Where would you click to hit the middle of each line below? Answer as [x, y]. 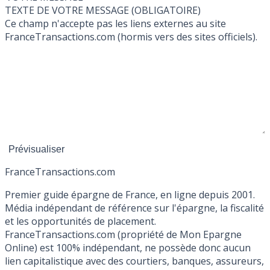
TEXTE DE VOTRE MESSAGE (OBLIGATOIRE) [166, 11]
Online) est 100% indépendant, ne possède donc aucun [128, 248]
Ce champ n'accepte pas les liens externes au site [115, 24]
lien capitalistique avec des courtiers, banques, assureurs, [134, 261]
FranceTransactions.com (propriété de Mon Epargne [123, 235]
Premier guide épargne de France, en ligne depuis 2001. [130, 195]
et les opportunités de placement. [80, 221]
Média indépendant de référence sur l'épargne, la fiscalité [134, 208]
